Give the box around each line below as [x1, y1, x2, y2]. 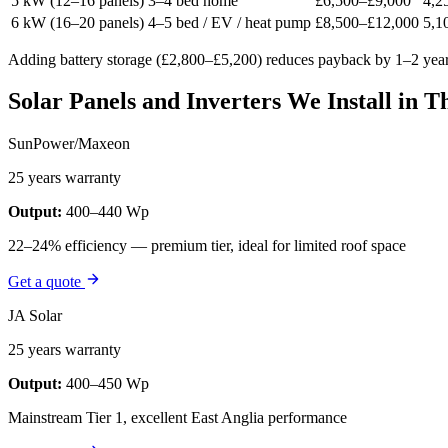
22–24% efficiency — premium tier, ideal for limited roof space [8, 237, 406, 255]
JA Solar [8, 307, 62, 325]
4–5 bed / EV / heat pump [148, 13, 311, 31]
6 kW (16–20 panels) [11, 13, 144, 31]
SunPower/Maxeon [8, 135, 130, 153]
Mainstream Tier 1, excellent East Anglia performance [8, 409, 347, 427]
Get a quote [8, 273, 85, 291]
